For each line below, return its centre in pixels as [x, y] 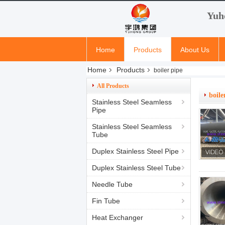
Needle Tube [112, 184]
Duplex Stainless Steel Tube [136, 168]
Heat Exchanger [118, 217]
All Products [113, 86]
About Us [195, 50]
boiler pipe [168, 70]
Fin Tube [106, 201]
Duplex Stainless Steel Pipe [135, 151]
